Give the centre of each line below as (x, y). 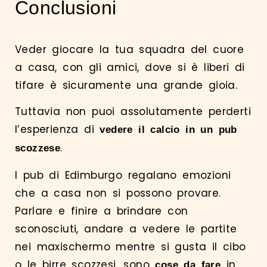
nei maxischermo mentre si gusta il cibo (131, 246)
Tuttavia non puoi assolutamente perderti (133, 112)
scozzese (38, 148)
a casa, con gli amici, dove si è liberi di (130, 67)
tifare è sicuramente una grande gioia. (129, 85)
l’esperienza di (58, 130)
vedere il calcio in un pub (168, 130)
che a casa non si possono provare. (118, 193)
